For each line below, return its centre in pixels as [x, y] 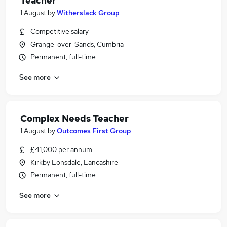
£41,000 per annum [61, 149]
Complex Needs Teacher [74, 118]
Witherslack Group [88, 13]
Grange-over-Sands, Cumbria [77, 44]
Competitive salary [60, 31]
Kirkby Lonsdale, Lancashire [74, 162]
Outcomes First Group [94, 131]
